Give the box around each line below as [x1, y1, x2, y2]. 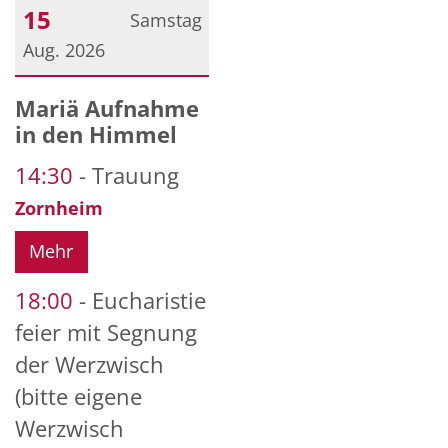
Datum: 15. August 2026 [14, 84, 214, 109]
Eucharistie [92, 285, 206, 315]
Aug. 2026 [22, 38, 105, 63]
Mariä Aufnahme [15, 94, 199, 124]
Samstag [129, 8, 202, 33]
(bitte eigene [15, 381, 142, 411]
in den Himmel [15, 120, 177, 150]
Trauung [92, 161, 179, 191]
